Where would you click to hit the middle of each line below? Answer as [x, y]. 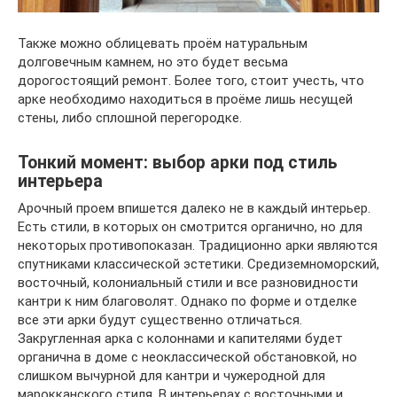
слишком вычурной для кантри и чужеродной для [171, 376]
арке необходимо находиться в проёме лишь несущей [185, 100]
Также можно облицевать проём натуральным [163, 44]
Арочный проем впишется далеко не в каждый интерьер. [194, 209]
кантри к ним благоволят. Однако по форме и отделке [187, 302]
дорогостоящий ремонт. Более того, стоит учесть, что [191, 81]
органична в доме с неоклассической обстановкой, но [187, 358]
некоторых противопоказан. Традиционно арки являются [198, 246]
